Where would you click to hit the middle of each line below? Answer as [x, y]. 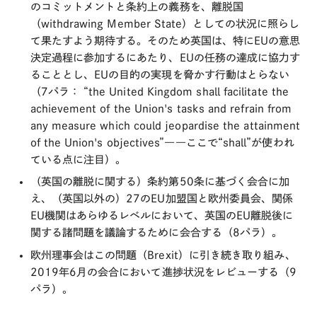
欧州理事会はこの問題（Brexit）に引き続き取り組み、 [163, 255]
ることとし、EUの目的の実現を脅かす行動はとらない [160, 74]
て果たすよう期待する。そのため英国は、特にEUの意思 [165, 40]
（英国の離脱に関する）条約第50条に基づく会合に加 [160, 181]
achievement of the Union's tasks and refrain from [161, 108]
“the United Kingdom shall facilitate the [186, 91]
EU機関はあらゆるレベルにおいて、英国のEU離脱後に [162, 215]
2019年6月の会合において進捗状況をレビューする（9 [163, 272]
